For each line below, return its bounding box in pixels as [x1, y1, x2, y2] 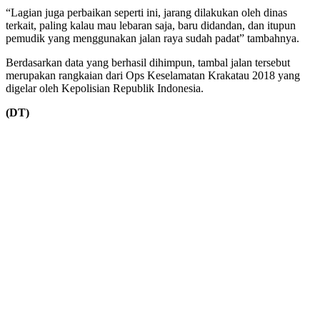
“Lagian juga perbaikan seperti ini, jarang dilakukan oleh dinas [6, 6, 287, 19]
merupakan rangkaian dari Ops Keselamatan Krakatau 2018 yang [6, 69, 300, 81]
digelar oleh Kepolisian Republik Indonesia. [6, 81, 204, 94]
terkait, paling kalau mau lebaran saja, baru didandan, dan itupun [6, 19, 296, 31]
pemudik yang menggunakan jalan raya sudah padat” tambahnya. [6, 31, 299, 44]
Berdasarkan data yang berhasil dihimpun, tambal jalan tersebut [6, 56, 290, 69]
